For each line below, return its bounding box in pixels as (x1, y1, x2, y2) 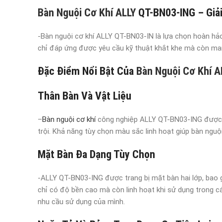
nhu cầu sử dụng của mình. (38, 197, 125, 206)
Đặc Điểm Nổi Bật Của (38, 65, 134, 77)
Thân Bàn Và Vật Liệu (38, 90, 131, 102)
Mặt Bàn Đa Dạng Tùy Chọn (38, 148, 155, 161)
